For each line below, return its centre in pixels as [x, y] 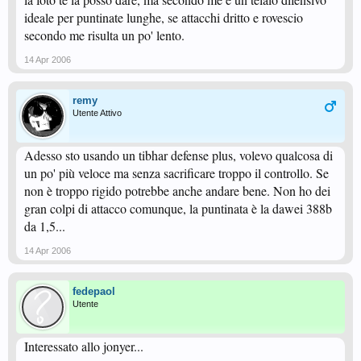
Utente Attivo [97, 113]
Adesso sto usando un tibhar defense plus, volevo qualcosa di [178, 155]
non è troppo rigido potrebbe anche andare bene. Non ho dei [177, 191]
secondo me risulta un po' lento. [104, 35]
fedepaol [94, 291]
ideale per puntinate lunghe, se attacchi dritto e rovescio [164, 17]
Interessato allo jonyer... [84, 346]
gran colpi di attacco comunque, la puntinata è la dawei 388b [178, 208]
